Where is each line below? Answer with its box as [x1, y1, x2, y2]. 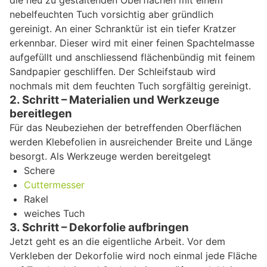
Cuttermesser [24, 178, 85, 191]
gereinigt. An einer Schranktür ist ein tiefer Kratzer [10, 22, 236, 35]
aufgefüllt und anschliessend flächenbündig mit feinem [10, 51, 255, 63]
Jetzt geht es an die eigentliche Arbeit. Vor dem [10, 235, 225, 247]
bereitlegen [10, 106, 72, 120]
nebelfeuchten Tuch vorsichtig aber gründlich [10, 8, 213, 20]
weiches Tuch [24, 207, 85, 219]
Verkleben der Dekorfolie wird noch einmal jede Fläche [10, 249, 257, 262]
